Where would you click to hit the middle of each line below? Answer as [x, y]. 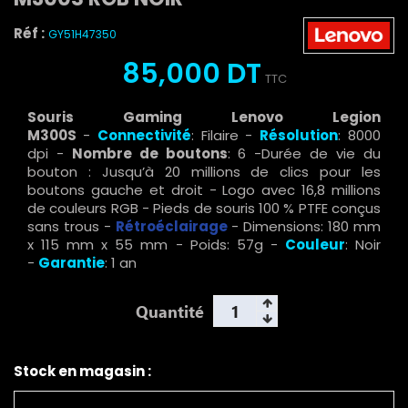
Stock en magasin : [82, 372]
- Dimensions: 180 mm [304, 227]
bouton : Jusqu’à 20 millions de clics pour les [204, 172]
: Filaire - [222, 136]
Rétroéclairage [171, 227]
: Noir [363, 245]
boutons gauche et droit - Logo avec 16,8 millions [204, 190]
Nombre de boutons [149, 154]
